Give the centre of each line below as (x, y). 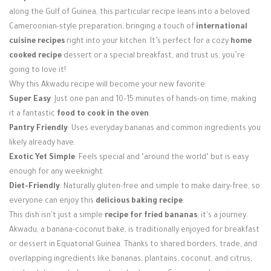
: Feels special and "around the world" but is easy (162, 158)
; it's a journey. (223, 216)
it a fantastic (33, 114)
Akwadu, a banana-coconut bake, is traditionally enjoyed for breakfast (134, 230)
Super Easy (30, 100)
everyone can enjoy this (52, 201)
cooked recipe (35, 56)
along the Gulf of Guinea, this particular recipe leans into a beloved (129, 13)
